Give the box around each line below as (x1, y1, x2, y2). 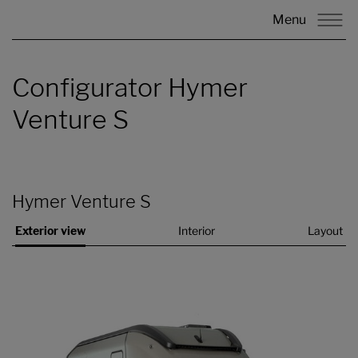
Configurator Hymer (12, 72, 248, 103)
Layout (308, 224, 343, 237)
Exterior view (15, 224, 86, 237)
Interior (178, 224, 215, 237)
